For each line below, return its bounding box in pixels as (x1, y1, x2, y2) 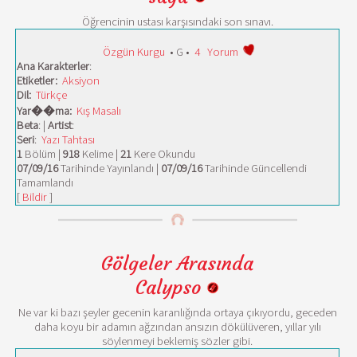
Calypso (135, 276, 206, 300)
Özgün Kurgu (102, 45, 165, 59)
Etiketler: (17, 73, 60, 88)
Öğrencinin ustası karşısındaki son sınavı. (81, 14, 273, 29)
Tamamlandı (17, 175, 73, 190)
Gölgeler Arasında (101, 252, 253, 276)
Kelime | (80, 147, 120, 161)
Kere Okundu (131, 147, 195, 161)
